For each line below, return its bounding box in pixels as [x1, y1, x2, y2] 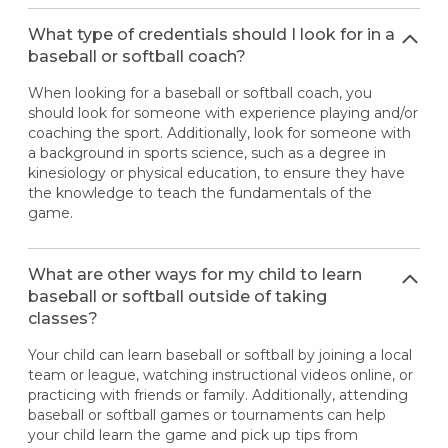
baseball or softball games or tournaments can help [27, 405, 386, 424]
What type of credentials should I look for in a [27, 24, 395, 44]
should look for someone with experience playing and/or [27, 103, 418, 122]
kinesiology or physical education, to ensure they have [27, 163, 405, 182]
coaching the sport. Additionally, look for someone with [27, 123, 411, 142]
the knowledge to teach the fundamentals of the [27, 183, 372, 202]
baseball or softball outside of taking [27, 286, 327, 306]
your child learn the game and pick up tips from [27, 425, 358, 444]
